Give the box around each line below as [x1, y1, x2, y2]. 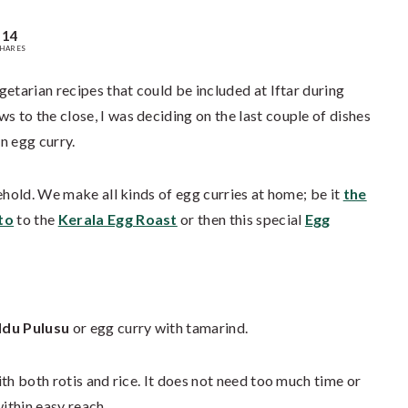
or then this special [177, 210, 305, 228]
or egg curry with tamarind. [69, 319, 249, 336]
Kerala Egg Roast [57, 210, 178, 228]
